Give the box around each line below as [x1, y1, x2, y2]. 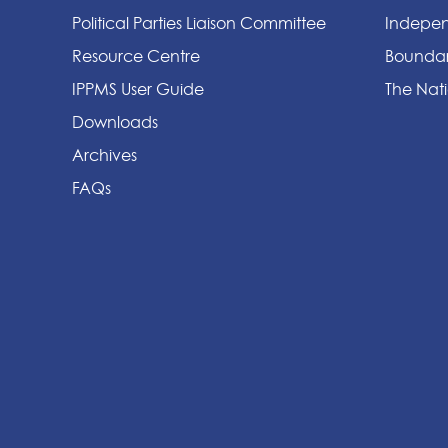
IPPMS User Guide [72, 78, 204, 99]
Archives [72, 144, 137, 165]
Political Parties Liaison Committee [72, 12, 326, 33]
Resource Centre [72, 45, 200, 66]
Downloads [72, 111, 158, 132]
